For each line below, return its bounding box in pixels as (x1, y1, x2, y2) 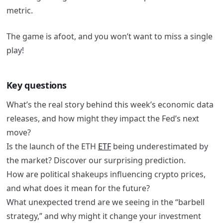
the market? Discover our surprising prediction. (6, 155, 186, 166)
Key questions (6, 79, 67, 91)
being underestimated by (111, 141, 208, 152)
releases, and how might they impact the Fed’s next (6, 113, 199, 124)
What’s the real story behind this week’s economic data (6, 99, 214, 111)
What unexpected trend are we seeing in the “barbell (6, 197, 205, 208)
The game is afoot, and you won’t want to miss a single (6, 30, 213, 42)
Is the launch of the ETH (6, 141, 98, 152)
